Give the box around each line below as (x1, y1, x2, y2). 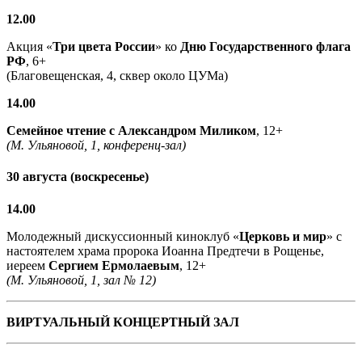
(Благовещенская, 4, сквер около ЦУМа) (6, 69, 228, 83)
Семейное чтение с (6, 124, 115, 138)
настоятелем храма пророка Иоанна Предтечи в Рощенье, (6, 243, 324, 258)
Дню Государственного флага (180, 40, 351, 54)
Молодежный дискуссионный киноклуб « (6, 229, 239, 243)
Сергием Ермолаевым (48, 258, 179, 272)
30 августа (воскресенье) (6, 170, 149, 184)
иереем (6, 258, 48, 272)
